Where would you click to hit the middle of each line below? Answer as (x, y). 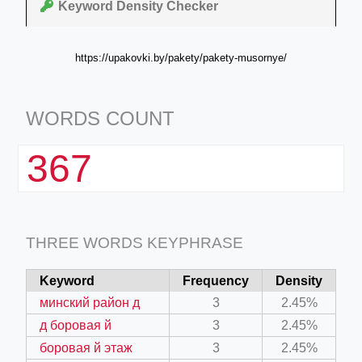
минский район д (90, 302)
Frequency (216, 280)
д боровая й (76, 325)
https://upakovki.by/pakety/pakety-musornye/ (181, 57)
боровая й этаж (86, 347)
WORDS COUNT (100, 118)
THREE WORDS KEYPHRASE (135, 242)
